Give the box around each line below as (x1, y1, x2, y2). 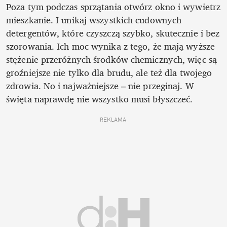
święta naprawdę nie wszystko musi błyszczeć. (6, 91, 193, 107)
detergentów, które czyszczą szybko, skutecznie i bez (6, 25, 220, 41)
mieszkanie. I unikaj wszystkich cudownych (6, 12, 182, 28)
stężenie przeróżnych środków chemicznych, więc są (6, 52, 217, 67)
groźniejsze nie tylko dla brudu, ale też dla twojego (6, 65, 212, 81)
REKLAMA (99, 116, 128, 124)
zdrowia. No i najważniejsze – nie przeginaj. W (6, 78, 194, 94)
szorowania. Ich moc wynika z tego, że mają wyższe (6, 39, 215, 54)
